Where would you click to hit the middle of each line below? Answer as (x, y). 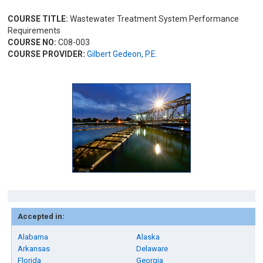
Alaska (148, 237)
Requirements (34, 31)
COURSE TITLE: (38, 19)
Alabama (33, 237)
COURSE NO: (32, 42)
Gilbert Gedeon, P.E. (122, 54)
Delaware (152, 249)
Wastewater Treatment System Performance (154, 19)
